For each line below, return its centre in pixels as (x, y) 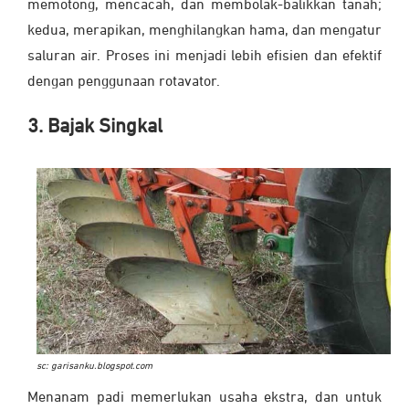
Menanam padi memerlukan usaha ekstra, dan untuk (204, 398)
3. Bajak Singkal (95, 127)
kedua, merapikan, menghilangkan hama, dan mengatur (204, 31)
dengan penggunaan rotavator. (124, 83)
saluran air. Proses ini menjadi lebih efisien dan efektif (204, 57)
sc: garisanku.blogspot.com (94, 366)
